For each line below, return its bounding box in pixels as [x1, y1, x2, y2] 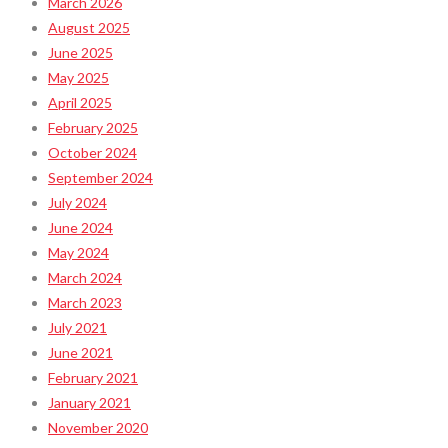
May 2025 [48, 68, 109, 86]
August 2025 [48, 18, 130, 36]
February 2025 [48, 118, 138, 136]
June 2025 [48, 43, 113, 61]
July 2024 [48, 193, 107, 211]
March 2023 [48, 293, 122, 311]
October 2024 [48, 143, 137, 161]
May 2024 [48, 243, 109, 261]
